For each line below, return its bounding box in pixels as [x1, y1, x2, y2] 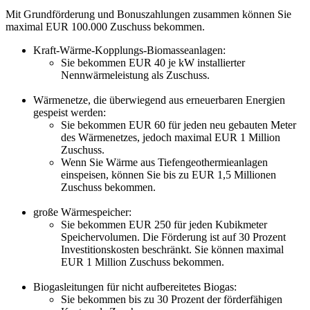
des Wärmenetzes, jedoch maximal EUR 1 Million [61, 131, 280, 144]
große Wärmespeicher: [33, 206, 131, 219]
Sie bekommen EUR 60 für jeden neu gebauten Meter [61, 119, 296, 131]
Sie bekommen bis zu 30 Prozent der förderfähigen [61, 293, 282, 306]
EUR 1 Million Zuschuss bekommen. [61, 256, 224, 268]
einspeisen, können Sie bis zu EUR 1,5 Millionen [61, 169, 276, 181]
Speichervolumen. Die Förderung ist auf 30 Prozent [61, 231, 286, 244]
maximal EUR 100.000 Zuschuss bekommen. [6, 21, 205, 33]
